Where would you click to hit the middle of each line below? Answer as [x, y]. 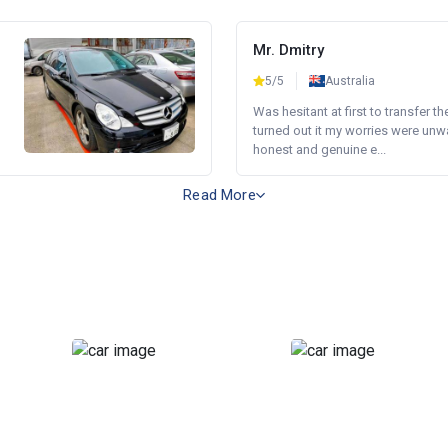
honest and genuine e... [319, 149]
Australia [350, 81]
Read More [219, 195]
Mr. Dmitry [288, 50]
